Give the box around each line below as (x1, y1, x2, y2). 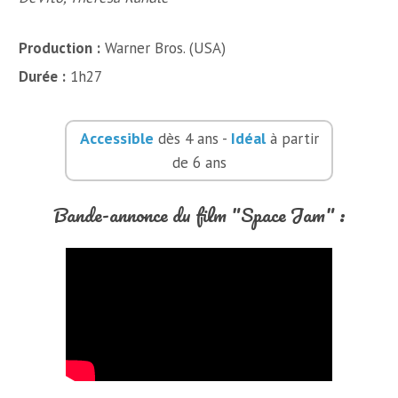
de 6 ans (171, 153, 227, 172)
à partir (265, 129, 319, 148)
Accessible (79, 128, 154, 148)
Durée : (19, 67, 67, 86)
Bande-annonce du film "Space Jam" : (52, 199, 346, 230)
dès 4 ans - (153, 129, 231, 148)
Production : (19, 38, 101, 58)
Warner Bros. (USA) (100, 38, 227, 58)
